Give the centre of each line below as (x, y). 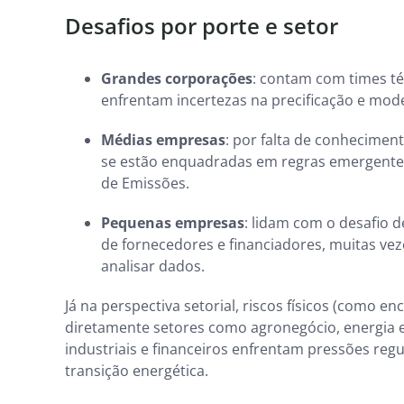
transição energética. (137, 370)
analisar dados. (155, 266)
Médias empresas (163, 139)
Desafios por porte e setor (202, 25)
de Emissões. (147, 183)
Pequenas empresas (173, 222)
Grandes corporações (177, 78)
